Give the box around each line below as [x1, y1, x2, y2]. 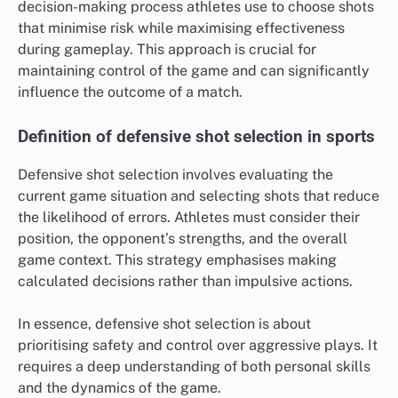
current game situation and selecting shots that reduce [18, 187, 379, 204]
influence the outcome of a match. [18, 84, 243, 101]
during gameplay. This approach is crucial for [18, 41, 316, 59]
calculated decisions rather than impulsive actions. [18, 272, 353, 290]
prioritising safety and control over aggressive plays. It [18, 336, 378, 354]
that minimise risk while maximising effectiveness [18, 20, 345, 37]
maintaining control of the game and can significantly [18, 62, 370, 80]
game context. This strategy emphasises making [18, 251, 337, 268]
